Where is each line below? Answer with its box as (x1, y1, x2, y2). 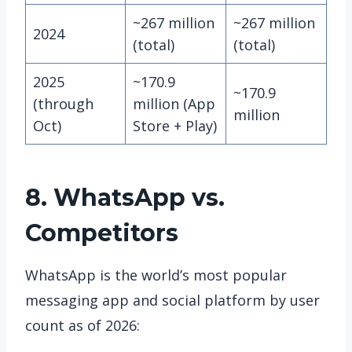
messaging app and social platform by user (25, 290, 320, 310)
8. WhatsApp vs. (25, 182, 225, 212)
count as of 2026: (25, 315, 140, 335)
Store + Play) (133, 115, 217, 135)
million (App (133, 93, 215, 113)
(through (33, 93, 93, 113)
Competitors (25, 218, 178, 247)
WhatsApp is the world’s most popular (25, 265, 287, 284)
